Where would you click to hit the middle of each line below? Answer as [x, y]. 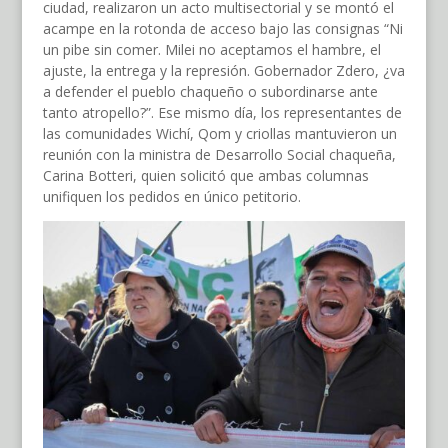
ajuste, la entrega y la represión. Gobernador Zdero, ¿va [223, 71]
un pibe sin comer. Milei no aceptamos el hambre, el [211, 50]
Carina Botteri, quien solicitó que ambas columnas [205, 176]
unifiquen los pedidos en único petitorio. [171, 197]
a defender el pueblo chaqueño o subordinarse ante [210, 92]
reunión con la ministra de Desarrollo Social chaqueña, [219, 155]
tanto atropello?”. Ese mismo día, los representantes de [222, 113]
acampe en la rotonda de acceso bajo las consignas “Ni [222, 29]
